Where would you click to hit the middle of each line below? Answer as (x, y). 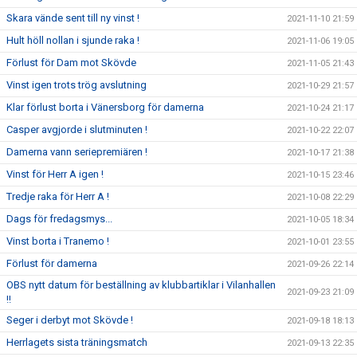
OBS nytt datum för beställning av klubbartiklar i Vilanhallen (141, 285)
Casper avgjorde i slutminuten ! (77, 129)
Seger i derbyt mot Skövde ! (70, 320)
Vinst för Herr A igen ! (55, 174)
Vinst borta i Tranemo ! (58, 241)
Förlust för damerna (52, 263)
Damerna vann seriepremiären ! (77, 152)
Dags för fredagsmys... (59, 219)
